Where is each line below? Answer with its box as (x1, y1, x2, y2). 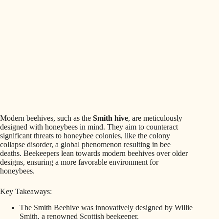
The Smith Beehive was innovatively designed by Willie (20, 203, 193, 212)
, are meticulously (128, 113, 182, 122)
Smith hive (93, 113, 128, 122)
